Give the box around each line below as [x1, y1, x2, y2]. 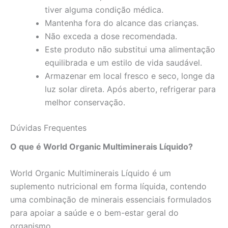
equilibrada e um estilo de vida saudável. [45, 57, 202, 68]
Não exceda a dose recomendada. [45, 31, 177, 41]
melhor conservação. [45, 97, 125, 107]
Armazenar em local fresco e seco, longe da [45, 70, 215, 81]
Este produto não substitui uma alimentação [45, 44, 215, 54]
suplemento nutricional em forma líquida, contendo [10, 181, 207, 191]
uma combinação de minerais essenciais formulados [10, 194, 211, 205]
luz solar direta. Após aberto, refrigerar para [45, 83, 216, 94]
